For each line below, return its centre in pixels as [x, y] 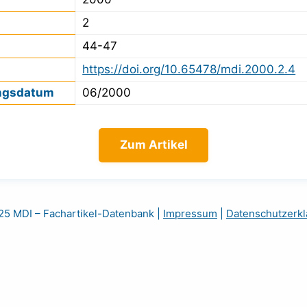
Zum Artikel [153, 145]
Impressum [190, 213]
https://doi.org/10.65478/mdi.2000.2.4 [189, 69]
